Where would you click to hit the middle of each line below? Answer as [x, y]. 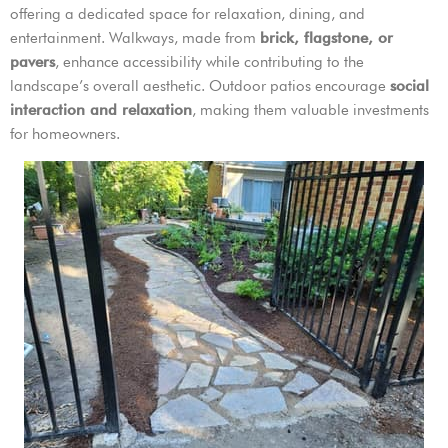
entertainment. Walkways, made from [135, 38]
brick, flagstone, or [326, 38]
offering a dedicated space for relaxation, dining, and [187, 14]
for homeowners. [65, 134]
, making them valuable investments [310, 110]
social [409, 86]
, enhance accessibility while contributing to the [209, 62]
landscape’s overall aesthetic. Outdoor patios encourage [200, 86]
